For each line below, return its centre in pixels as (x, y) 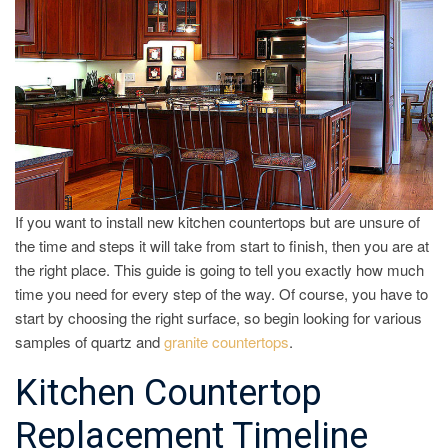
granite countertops (226, 341)
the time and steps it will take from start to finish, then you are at (222, 245)
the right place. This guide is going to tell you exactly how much (219, 269)
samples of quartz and (89, 341)
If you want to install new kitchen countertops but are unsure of (217, 221)
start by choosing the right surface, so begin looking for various (218, 317)
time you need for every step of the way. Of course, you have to (221, 293)
